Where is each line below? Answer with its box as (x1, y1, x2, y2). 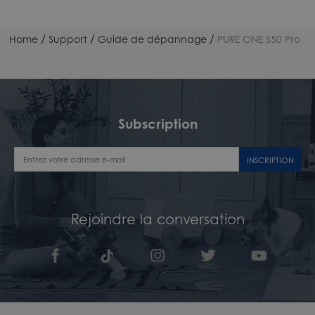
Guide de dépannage (98, 32, 207, 46)
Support (49, 32, 88, 46)
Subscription (117, 113, 198, 133)
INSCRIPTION (246, 154, 294, 165)
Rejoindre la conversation (70, 208, 245, 229)
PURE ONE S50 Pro (217, 32, 301, 46)
